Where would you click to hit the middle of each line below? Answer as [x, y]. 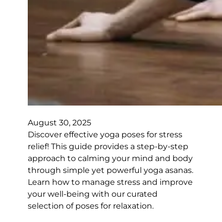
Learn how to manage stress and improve [110, 182]
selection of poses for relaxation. [91, 206]
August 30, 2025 [59, 122]
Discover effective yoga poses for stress [105, 134]
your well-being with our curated [93, 194]
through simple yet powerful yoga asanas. [111, 170]
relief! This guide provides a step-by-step [108, 146]
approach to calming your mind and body [110, 158]
